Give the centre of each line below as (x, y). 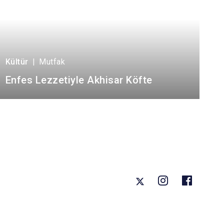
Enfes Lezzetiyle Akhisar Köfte (79, 80)
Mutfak (52, 61)
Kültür (17, 61)
